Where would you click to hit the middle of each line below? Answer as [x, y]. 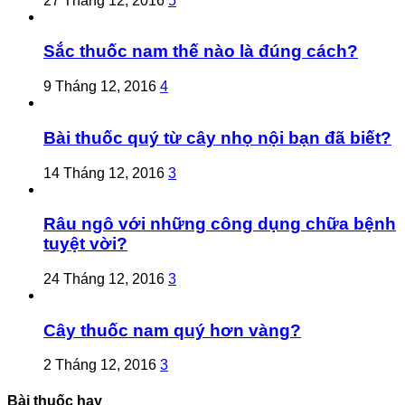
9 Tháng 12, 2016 [100, 87]
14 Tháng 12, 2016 [104, 173]
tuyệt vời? [85, 244]
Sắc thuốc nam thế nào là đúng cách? [201, 52]
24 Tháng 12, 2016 [104, 278]
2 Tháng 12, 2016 [100, 365]
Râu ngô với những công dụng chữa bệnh [220, 224]
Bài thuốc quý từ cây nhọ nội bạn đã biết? [217, 137]
